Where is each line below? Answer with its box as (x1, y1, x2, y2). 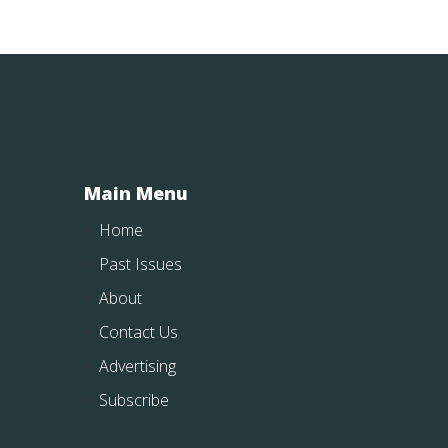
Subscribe (99, 389, 169, 412)
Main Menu (84, 181, 188, 206)
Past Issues (99, 253, 182, 276)
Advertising (99, 355, 176, 378)
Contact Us (99, 321, 178, 344)
